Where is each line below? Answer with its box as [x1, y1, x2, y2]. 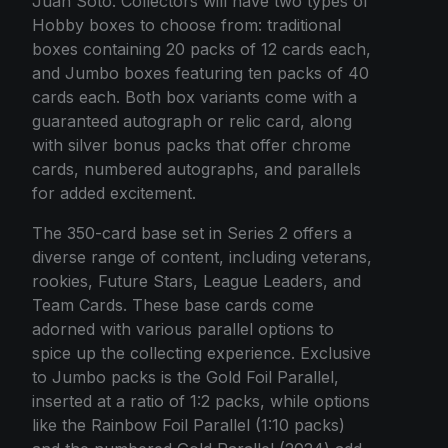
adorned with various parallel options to [32, 319, 334, 339]
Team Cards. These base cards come [32, 295, 314, 315]
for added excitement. [32, 183, 196, 203]
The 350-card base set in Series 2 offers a [32, 223, 352, 243]
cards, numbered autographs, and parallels [32, 159, 361, 179]
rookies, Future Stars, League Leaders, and [32, 271, 361, 291]
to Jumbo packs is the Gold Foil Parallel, [32, 367, 339, 387]
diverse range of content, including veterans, [32, 247, 372, 267]
